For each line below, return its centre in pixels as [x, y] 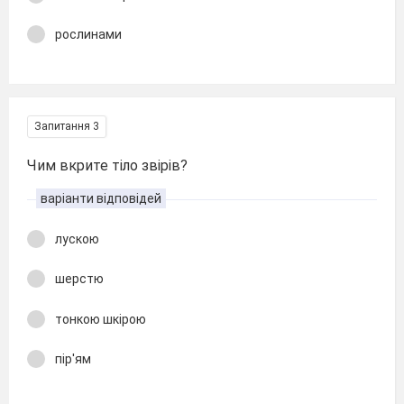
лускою [77, 239]
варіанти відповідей [101, 198]
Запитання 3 [67, 126]
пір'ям [73, 359]
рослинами [88, 34]
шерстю [79, 279]
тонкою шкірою [101, 319]
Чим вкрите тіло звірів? [107, 165]
